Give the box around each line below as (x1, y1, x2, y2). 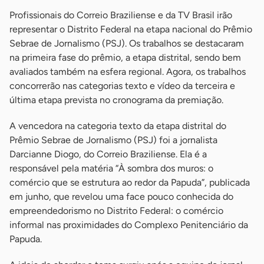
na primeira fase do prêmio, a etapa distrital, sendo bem (9, 52, 241, 64)
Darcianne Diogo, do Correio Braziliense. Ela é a (9, 148, 207, 160)
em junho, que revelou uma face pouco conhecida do (9, 191, 233, 203)
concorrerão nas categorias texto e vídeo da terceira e (9, 80, 235, 92)
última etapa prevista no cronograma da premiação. (9, 94, 223, 106)
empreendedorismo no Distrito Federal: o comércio (9, 205, 223, 217)
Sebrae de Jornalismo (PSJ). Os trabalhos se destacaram (9, 38, 244, 49)
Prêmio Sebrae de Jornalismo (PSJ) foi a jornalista (9, 134, 217, 146)
